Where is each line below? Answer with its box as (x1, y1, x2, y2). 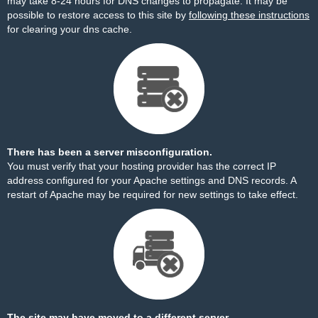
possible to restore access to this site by (7, 9, 189, 21)
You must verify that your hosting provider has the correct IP (7, 160, 276, 172)
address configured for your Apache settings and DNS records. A (7, 175, 296, 186)
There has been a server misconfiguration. (7, 146, 212, 158)
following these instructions (189, 9, 309, 21)
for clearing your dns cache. (7, 23, 132, 35)
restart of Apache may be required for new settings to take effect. (7, 189, 298, 200)
